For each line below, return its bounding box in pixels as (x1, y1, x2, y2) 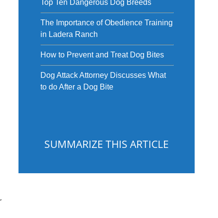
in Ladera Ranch (40, 30, 98, 38)
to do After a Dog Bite (40, 83, 113, 91)
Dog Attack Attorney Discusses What (40, 71, 166, 79)
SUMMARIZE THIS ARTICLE (44, 137, 169, 151)
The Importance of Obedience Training (40, 18, 173, 27)
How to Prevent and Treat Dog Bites (40, 51, 164, 59)
